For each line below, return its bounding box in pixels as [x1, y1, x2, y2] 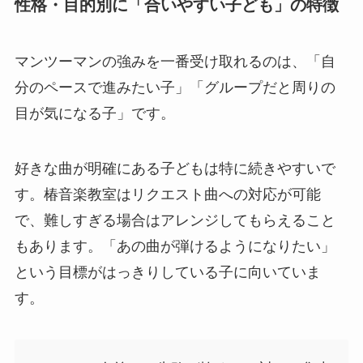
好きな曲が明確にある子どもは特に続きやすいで [14, 160, 335, 177]
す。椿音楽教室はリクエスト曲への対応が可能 [14, 186, 321, 203]
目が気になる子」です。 [14, 105, 175, 122]
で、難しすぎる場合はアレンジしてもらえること [14, 211, 335, 228]
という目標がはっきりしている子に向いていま [14, 263, 321, 280]
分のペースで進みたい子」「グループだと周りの [14, 79, 335, 96]
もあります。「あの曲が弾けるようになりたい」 [14, 237, 335, 254]
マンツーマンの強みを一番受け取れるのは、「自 [14, 53, 335, 70]
